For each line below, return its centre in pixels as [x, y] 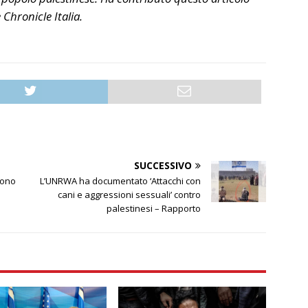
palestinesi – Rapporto [154, 209]
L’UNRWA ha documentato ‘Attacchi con [121, 181]
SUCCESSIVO [163, 166]
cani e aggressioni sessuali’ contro [130, 195]
